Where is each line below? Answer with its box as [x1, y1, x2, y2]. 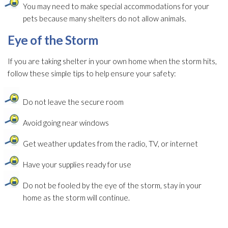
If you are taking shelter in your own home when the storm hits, [8, 56, 217, 66]
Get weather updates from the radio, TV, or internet [23, 139, 198, 149]
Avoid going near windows [23, 118, 109, 128]
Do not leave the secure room [23, 97, 124, 107]
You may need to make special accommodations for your [23, 2, 209, 11]
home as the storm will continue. [23, 193, 130, 203]
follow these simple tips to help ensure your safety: [8, 69, 176, 78]
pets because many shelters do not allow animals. [23, 14, 186, 23]
